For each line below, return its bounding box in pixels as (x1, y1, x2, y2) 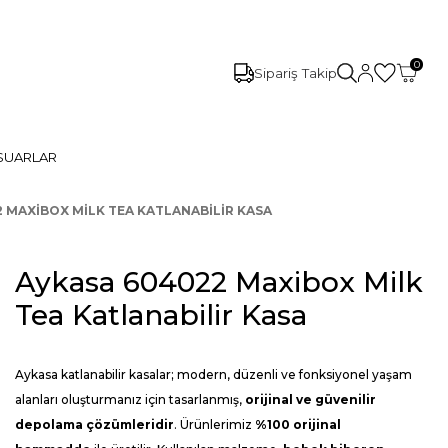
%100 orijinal (255, 417, 341, 432)
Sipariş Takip (253, 64, 337, 81)
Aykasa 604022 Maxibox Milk (15, 265, 423, 299)
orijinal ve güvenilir (245, 392, 376, 407)
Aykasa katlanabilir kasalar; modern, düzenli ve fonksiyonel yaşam (15, 367, 412, 382)
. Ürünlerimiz (174, 417, 252, 432)
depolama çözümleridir (15, 417, 174, 432)
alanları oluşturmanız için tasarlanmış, (15, 392, 242, 407)
